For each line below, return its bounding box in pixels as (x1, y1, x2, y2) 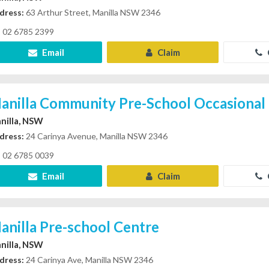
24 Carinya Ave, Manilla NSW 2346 (24, 255, 154, 265)
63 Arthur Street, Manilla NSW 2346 (24, 7, 161, 17)
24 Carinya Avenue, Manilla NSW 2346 (24, 131, 168, 141)
